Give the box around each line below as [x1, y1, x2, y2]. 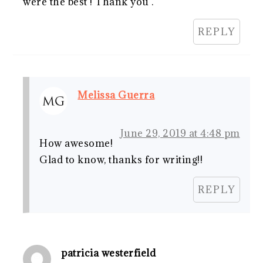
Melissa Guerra [77, 88, 155, 102]
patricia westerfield [61, 246, 156, 259]
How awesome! [39, 136, 113, 150]
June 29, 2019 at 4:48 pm [120, 126, 240, 140]
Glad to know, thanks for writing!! [39, 153, 203, 166]
